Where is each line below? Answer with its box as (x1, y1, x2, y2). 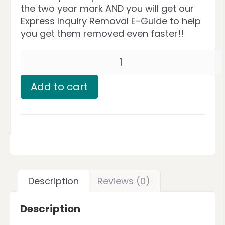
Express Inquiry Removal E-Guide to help (21, 15, 201, 27)
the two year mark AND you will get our (21, 2, 194, 15)
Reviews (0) (97, 175, 150, 187)
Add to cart (31, 80, 88, 94)
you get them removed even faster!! (21, 27, 184, 40)
